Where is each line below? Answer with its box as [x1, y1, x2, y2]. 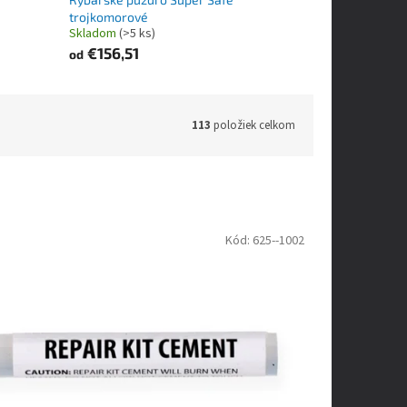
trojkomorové [68, 9, 148, 25]
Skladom [68, 25, 119, 44]
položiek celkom [211, 116, 295, 134]
